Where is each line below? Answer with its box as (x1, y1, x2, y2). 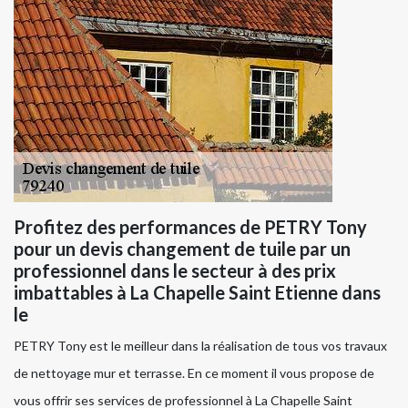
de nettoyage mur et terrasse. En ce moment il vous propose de (14, 365, 374, 382)
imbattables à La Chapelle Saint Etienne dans (14, 281, 381, 304)
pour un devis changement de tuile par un (14, 238, 351, 260)
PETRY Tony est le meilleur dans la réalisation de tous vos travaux (14, 338, 387, 354)
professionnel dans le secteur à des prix (14, 260, 336, 282)
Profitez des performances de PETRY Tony (14, 216, 367, 239)
